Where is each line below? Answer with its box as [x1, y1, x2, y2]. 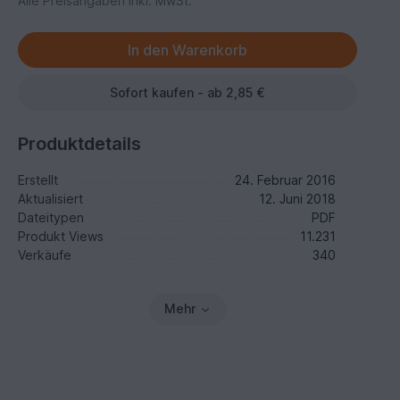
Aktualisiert [18, 191, 84, 206]
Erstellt [18, 172, 59, 187]
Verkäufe [18, 247, 72, 262]
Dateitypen [18, 210, 85, 225]
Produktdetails [18, 133, 142, 154]
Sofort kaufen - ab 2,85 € [110, 85, 266, 100]
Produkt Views [18, 229, 104, 244]
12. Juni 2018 [258, 191, 336, 206]
